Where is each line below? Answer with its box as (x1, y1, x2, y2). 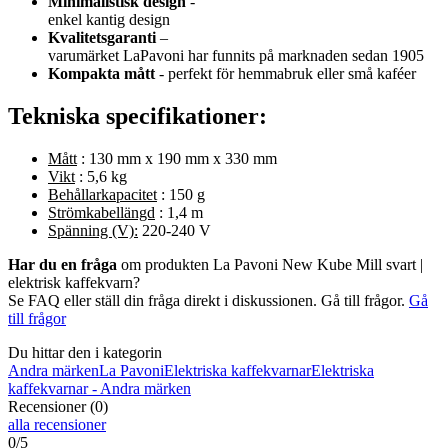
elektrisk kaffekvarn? (8, 273, 140, 291)
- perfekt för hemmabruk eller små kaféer (155, 65, 416, 83)
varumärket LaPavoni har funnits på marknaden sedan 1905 (48, 47, 424, 65)
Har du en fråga (8, 255, 117, 273)
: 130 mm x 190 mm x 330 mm (77, 149, 277, 167)
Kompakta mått (48, 65, 155, 83)
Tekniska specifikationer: (8, 103, 267, 130)
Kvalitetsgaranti (48, 29, 156, 47)
